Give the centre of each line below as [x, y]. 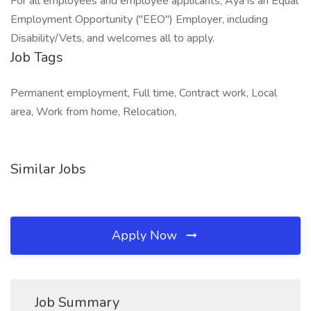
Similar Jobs [48, 169]
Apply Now [146, 235]
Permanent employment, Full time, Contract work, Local [144, 93]
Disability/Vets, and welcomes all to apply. [112, 38]
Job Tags [37, 57]
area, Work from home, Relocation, [93, 112]
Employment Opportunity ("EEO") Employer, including [139, 19]
